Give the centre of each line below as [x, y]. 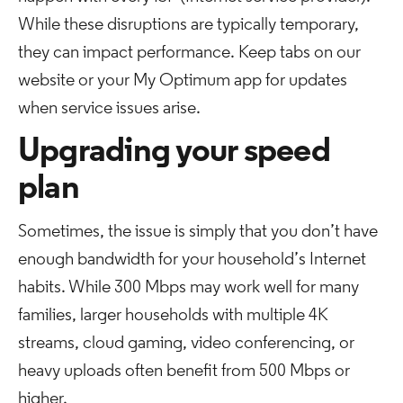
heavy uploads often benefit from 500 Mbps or [184, 372]
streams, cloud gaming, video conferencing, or [186, 344]
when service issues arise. [109, 109]
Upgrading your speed [174, 152]
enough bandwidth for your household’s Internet [192, 260]
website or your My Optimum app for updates [183, 81]
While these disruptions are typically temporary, [188, 25]
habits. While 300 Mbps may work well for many [188, 288]
